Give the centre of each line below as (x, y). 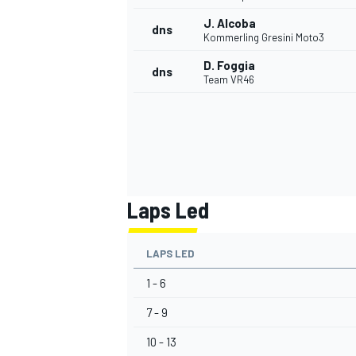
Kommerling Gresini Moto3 (264, 38)
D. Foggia (229, 66)
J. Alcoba (230, 23)
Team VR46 (229, 80)
